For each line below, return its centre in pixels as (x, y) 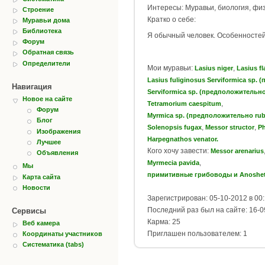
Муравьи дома (46, 20)
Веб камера (41, 223)
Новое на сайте (47, 99)
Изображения (59, 131)
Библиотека (42, 31)
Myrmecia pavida (173, 162)
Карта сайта (41, 177)
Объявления (57, 152)
